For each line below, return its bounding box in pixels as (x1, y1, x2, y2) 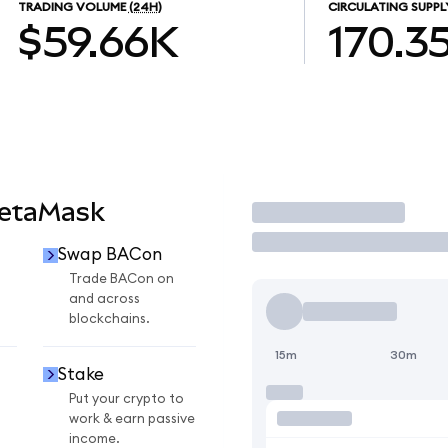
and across (69, 292, 140, 307)
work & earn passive (69, 411, 195, 426)
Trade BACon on (69, 272, 174, 287)
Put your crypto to (69, 391, 184, 406)
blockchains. (69, 312, 150, 327)
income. (69, 431, 120, 446)
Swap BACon (57, 246, 162, 264)
